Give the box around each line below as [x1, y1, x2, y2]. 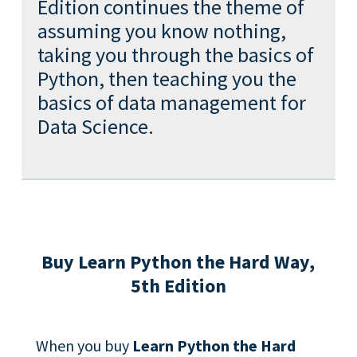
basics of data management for [37, 89, 306, 116]
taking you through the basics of [37, 41, 314, 68]
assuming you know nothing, [37, 18, 286, 44]
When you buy [36, 335, 133, 355]
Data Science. [37, 113, 154, 139]
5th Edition [130, 273, 226, 298]
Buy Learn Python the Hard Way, [41, 249, 316, 274]
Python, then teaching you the [37, 65, 296, 92]
